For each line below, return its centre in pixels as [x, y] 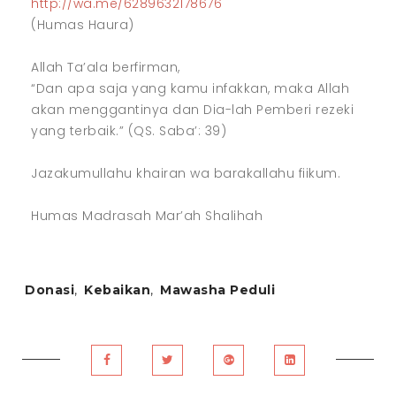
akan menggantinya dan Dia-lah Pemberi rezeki [192, 109]
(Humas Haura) [83, 24]
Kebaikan [117, 289]
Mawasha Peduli [217, 289]
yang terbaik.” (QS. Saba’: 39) [129, 130]
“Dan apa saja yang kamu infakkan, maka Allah [190, 88]
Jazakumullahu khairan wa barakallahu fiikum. [186, 173]
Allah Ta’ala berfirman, [106, 67]
